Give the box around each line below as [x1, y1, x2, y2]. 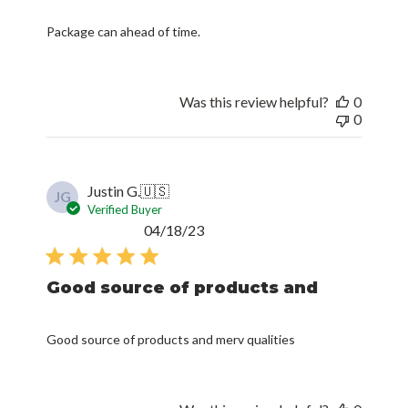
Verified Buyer [87, 202, 163, 218]
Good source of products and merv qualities [46, 331, 296, 348]
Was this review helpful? [178, 93, 329, 111]
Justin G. [87, 182, 141, 200]
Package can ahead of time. [46, 24, 201, 40]
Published [203, 220, 265, 239]
